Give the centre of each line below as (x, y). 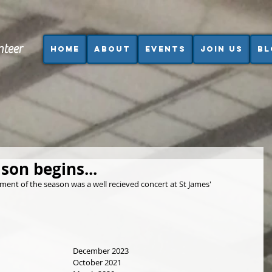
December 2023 (101, 251)
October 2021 (97, 262)
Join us (222, 49)
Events (165, 49)
